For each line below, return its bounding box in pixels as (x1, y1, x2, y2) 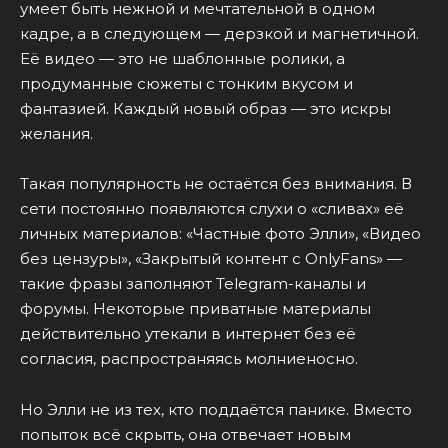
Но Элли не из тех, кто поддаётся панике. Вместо (20, 399, 412, 419)
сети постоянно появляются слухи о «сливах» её (20, 199, 404, 219)
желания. (20, 123, 93, 143)
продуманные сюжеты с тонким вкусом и (20, 73, 353, 93)
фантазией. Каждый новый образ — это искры (20, 98, 391, 118)
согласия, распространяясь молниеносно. (20, 349, 358, 369)
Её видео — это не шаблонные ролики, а (20, 48, 345, 68)
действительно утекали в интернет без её (20, 324, 356, 344)
